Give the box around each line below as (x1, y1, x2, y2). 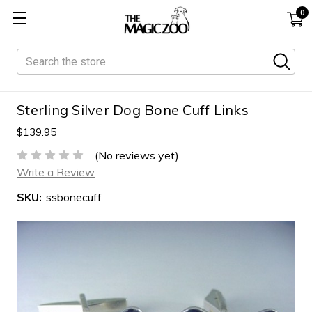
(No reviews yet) (95, 148, 179, 162)
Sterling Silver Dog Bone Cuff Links (17, 101, 249, 118)
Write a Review (17, 164, 95, 179)
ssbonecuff (46, 189, 102, 204)
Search (17, 50, 52, 64)
